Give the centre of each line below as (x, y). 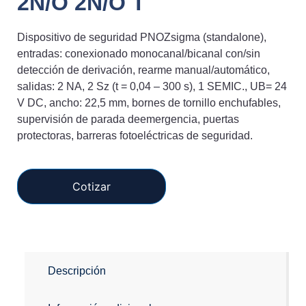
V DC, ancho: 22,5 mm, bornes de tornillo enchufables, (149, 103)
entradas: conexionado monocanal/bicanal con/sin (139, 54)
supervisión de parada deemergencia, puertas (128, 120)
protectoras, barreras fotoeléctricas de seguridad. (135, 136)
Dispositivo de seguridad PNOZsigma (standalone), (142, 38)
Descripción (77, 270)
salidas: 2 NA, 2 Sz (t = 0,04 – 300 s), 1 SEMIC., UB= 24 (152, 87)
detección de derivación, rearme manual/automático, (143, 70)
